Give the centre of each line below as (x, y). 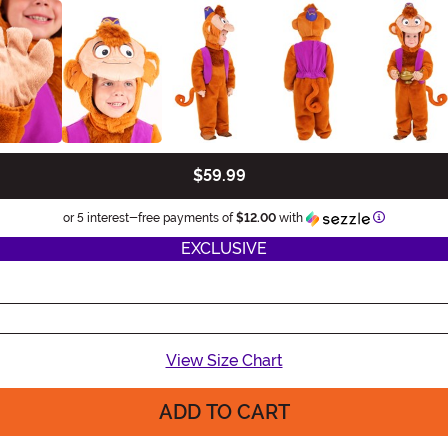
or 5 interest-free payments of (149, 217)
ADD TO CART (224, 411)
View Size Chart (224, 360)
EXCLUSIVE (224, 248)
